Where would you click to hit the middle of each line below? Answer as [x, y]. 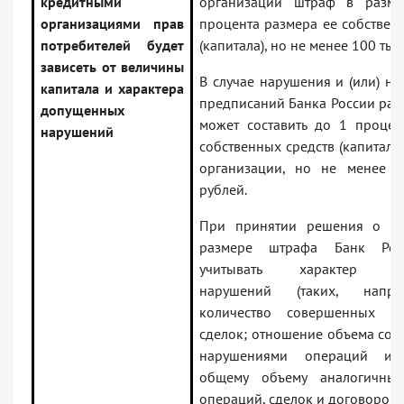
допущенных [83, 110]
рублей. [223, 190]
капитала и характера [112, 89]
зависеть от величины [112, 67]
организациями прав [112, 24]
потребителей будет [112, 46]
